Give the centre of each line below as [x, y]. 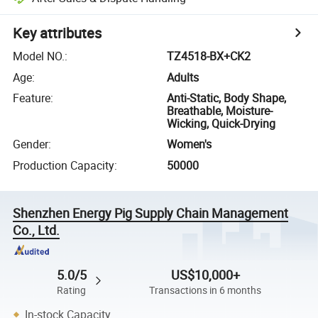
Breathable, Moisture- [220, 110]
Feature [32, 98]
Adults [183, 77]
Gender [31, 144]
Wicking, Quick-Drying [221, 123]
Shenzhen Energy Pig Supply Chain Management [151, 213]
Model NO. [39, 56]
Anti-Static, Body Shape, [227, 98]
